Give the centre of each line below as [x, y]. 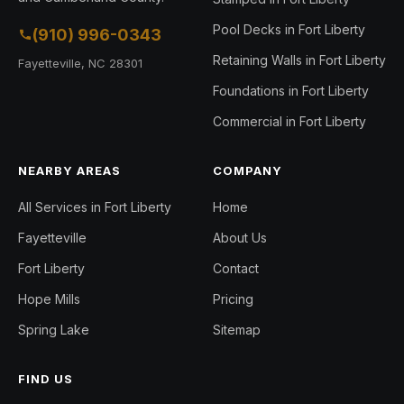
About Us [240, 237]
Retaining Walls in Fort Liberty [299, 60]
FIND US [46, 378]
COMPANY [248, 170]
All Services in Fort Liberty [95, 207]
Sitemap [237, 329]
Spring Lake [54, 329]
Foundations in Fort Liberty [291, 90]
